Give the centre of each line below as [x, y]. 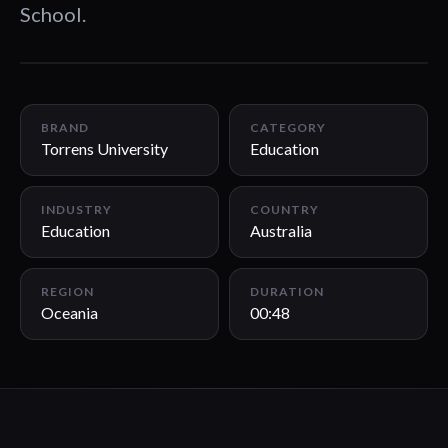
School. [53, 14]
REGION [67, 291]
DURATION [287, 291]
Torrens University [104, 148]
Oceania [69, 312]
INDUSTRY [76, 209]
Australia [281, 230]
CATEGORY [288, 127]
